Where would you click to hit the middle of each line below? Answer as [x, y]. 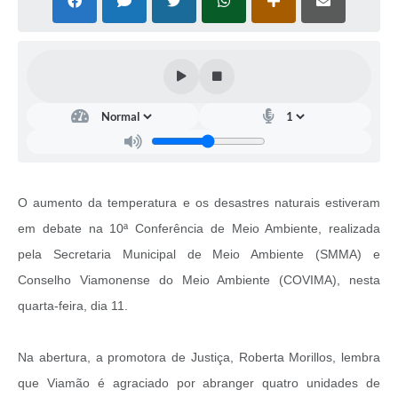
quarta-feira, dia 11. [73, 305]
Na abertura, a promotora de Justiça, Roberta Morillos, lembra [199, 357]
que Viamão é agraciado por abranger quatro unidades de [199, 382]
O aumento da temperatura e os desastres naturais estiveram [199, 202]
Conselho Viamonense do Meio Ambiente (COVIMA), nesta [199, 279]
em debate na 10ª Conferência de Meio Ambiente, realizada [199, 228]
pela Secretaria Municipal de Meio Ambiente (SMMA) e [199, 254]
